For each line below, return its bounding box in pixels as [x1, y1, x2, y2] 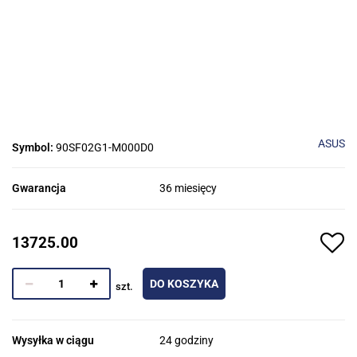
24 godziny [159, 334, 214, 347]
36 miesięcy [159, 182, 217, 195]
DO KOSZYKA [150, 277, 218, 291]
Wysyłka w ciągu [12, 334, 94, 347]
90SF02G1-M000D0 [56, 141, 154, 155]
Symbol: [12, 141, 56, 155]
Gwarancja [12, 182, 66, 195]
